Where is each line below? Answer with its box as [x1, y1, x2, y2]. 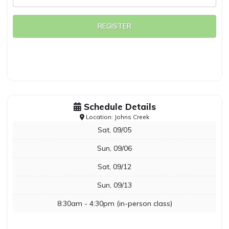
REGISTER [98, 21, 131, 31]
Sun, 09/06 [97, 144, 132, 153]
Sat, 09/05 [98, 125, 131, 134]
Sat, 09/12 [98, 162, 131, 171]
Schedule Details [81, 101, 156, 112]
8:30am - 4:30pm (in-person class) [57, 199, 172, 208]
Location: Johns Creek [84, 113, 149, 121]
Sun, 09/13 [97, 180, 132, 190]
